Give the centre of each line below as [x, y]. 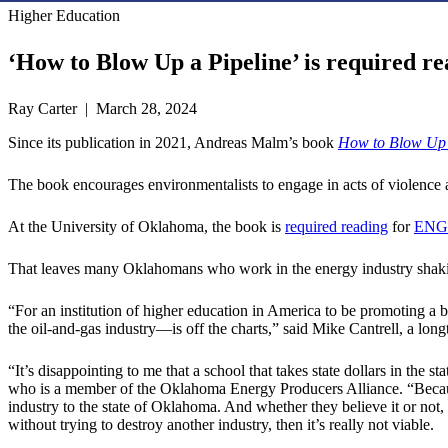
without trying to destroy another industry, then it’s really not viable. [221, 425]
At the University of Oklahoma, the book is [146, 227]
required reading [336, 227]
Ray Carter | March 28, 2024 [102, 109]
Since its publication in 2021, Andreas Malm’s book [173, 143]
